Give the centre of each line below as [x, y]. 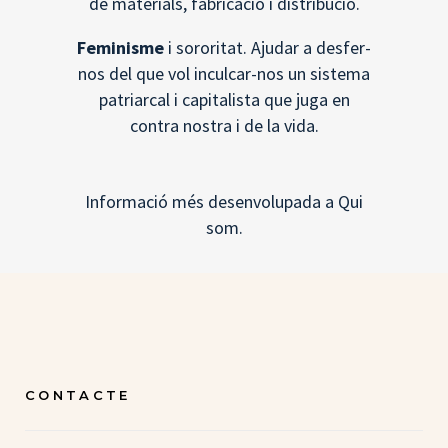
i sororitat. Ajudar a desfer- [267, 47]
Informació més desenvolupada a [211, 201]
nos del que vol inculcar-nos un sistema [224, 73]
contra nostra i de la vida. [224, 125]
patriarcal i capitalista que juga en [224, 99]
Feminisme [120, 47]
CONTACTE [78, 395]
